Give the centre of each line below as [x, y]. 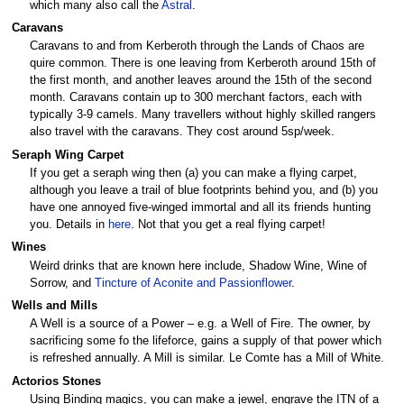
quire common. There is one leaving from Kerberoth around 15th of [203, 64]
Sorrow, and [62, 283]
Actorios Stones [56, 381]
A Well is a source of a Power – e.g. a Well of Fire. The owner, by [200, 324]
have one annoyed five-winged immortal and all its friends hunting [200, 207]
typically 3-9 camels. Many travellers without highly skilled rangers [203, 115]
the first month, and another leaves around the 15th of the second [201, 81]
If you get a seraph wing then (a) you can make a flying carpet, [193, 173]
